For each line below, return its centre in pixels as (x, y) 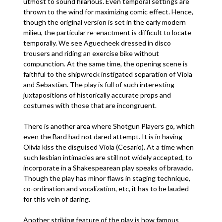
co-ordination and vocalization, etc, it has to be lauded (106, 189)
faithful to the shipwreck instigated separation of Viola (108, 74)
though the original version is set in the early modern (105, 22)
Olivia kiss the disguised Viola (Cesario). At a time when (109, 147)
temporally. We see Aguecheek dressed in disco (97, 43)
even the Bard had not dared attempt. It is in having (103, 137)
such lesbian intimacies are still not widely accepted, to (108, 157)
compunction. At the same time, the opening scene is (106, 64)
